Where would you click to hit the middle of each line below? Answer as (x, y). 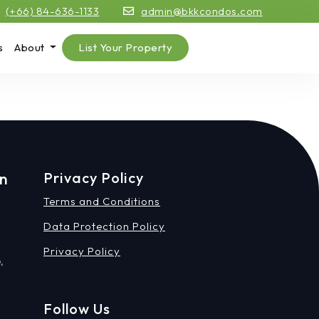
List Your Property (126, 47)
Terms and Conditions (102, 201)
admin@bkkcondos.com (202, 11)
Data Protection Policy (104, 226)
